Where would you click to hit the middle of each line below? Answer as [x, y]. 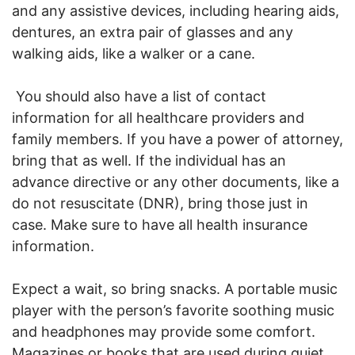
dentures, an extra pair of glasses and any [153, 32]
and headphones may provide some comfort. [164, 332]
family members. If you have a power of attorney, [177, 139]
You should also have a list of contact [139, 97]
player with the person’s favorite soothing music [173, 311]
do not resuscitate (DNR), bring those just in [160, 204]
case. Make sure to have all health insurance [160, 225]
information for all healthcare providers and [158, 118]
